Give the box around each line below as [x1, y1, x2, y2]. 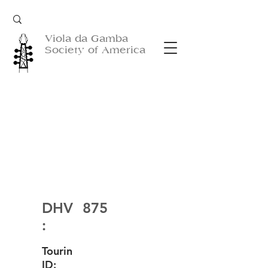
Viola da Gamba [45, 33, 128, 44]
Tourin [42, 244, 72, 258]
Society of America [45, 44, 145, 56]
